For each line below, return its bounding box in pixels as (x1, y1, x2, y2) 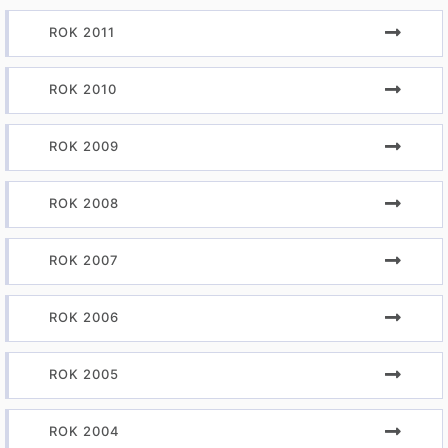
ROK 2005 (49, 366, 119, 382)
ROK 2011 (49, 24, 115, 40)
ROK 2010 (49, 81, 117, 97)
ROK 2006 (49, 309, 119, 325)
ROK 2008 (49, 195, 119, 211)
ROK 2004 (49, 423, 120, 439)
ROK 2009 (49, 138, 119, 154)
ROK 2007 (49, 252, 119, 268)
